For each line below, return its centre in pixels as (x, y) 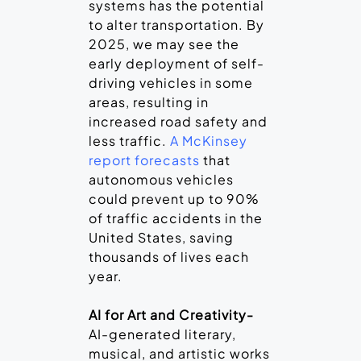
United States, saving (161, 238)
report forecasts (144, 160)
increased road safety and (178, 122)
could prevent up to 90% (174, 199)
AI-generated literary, (162, 334)
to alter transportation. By (176, 25)
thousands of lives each (169, 257)
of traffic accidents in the (176, 218)
